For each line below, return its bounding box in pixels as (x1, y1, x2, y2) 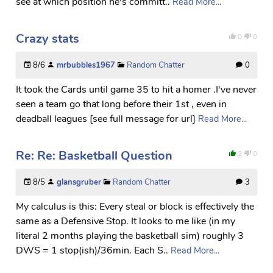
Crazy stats (16, 30, 79, 47)
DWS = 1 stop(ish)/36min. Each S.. (16, 243, 168, 257)
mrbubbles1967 (57, 59, 115, 71)
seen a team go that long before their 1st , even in (16, 97, 227, 111)
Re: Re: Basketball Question (16, 147, 172, 164)
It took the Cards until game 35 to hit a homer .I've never (16, 82, 257, 96)
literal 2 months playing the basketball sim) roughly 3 (16, 229, 244, 243)
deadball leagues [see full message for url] (16, 112, 196, 126)
